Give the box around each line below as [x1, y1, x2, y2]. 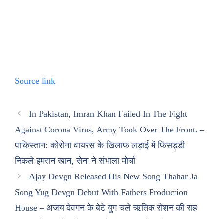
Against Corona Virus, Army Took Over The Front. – [15, 125, 204, 134]
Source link [15, 76, 55, 86]
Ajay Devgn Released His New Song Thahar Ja [28, 172, 197, 181]
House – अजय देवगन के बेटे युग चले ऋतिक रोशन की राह [15, 203, 197, 213]
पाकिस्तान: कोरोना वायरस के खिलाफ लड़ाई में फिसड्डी [15, 140, 185, 150]
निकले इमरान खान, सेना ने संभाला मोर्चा [15, 156, 135, 166]
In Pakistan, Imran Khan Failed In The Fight [28, 109, 187, 119]
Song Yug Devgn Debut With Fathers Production [15, 187, 188, 197]
